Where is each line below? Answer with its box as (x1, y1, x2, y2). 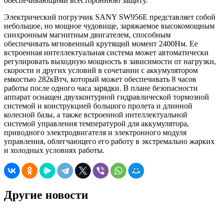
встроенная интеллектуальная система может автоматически (4, 48, 209, 57)
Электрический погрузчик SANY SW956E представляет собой (4, 12, 216, 21)
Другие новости (4, 188, 88, 201)
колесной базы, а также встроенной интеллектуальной (4, 110, 187, 119)
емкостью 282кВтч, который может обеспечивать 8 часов (4, 74, 196, 83)
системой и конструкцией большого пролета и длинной (4, 101, 192, 110)
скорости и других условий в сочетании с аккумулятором (4, 66, 198, 74)
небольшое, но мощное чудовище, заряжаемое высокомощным (4, 21, 215, 30)
